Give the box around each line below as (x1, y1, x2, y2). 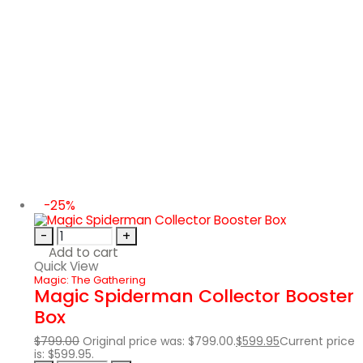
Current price (280, 332, 355, 349)
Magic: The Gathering (34, 271, 146, 288)
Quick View (34, 257, 99, 275)
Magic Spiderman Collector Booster (34, 283, 354, 309)
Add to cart (49, 243, 119, 261)
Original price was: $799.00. (83, 332, 236, 349)
